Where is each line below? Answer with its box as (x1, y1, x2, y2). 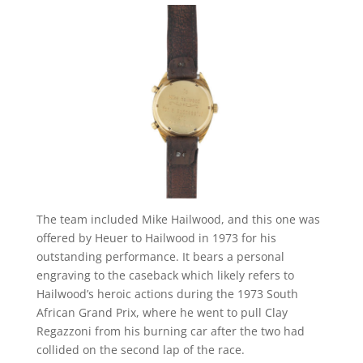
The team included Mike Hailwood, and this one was (36, 211, 320, 227)
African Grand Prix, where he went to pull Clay (36, 304, 288, 320)
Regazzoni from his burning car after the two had (36, 322, 305, 339)
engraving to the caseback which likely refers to (36, 267, 294, 283)
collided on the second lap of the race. (36, 341, 245, 357)
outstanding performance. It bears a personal (36, 248, 284, 264)
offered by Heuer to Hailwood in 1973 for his (36, 229, 276, 246)
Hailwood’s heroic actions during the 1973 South (36, 285, 298, 301)
